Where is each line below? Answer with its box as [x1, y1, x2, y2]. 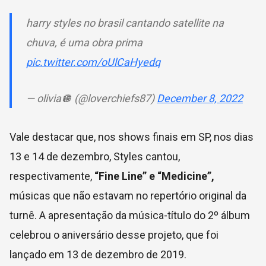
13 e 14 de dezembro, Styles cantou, [9, 150, 180, 163]
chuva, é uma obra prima [26, 36, 142, 49]
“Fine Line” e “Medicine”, [92, 169, 214, 182]
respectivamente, [9, 169, 92, 182]
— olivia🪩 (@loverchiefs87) [26, 91, 157, 104]
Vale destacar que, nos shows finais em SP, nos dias [9, 130, 254, 143]
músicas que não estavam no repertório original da [9, 189, 246, 202]
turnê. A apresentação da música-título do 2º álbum [9, 208, 250, 221]
